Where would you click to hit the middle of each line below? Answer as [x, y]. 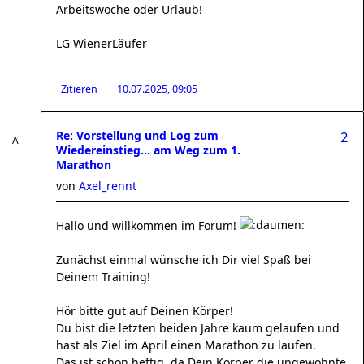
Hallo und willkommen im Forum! [148, 225]
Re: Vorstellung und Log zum [137, 135]
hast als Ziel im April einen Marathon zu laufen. [186, 345]
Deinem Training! [103, 277]
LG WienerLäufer [102, 43]
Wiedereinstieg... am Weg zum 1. [148, 150]
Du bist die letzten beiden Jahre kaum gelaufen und [198, 328]
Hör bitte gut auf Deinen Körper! [145, 311]
